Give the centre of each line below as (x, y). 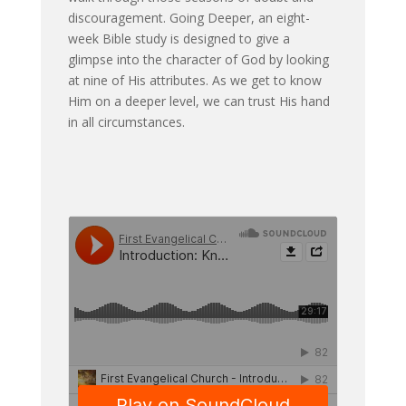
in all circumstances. (126, 121)
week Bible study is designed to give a (179, 38)
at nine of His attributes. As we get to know (194, 80)
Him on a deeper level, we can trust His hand (198, 101)
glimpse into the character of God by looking (198, 59)
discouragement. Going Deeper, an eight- (188, 17)
